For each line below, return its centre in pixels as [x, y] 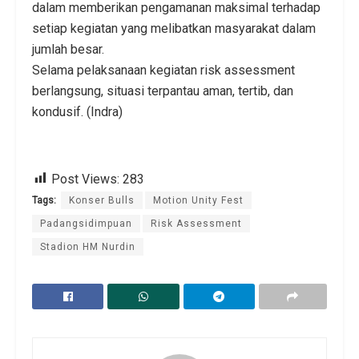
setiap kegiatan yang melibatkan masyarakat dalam [174, 28]
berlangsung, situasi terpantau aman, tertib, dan [163, 91]
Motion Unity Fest [198, 200]
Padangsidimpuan [86, 223]
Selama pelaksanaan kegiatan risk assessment [163, 70]
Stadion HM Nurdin [88, 246]
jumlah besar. [68, 49]
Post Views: [85, 179]
